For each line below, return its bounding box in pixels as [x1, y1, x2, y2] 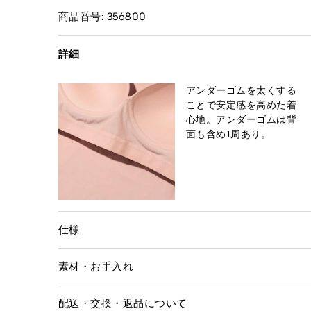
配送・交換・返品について [58, 296, 187, 310]
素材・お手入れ [58, 260, 134, 273]
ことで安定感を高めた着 [186, 99, 297, 111]
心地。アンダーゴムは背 [186, 113, 297, 126]
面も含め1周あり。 [186, 128, 271, 140]
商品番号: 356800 [58, 10, 146, 23]
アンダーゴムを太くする [186, 84, 297, 96]
